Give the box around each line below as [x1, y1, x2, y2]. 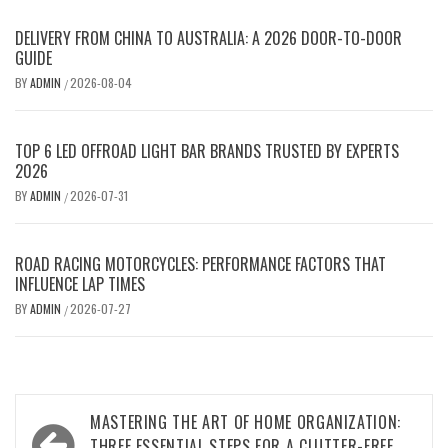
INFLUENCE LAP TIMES [15, 272, 145, 296]
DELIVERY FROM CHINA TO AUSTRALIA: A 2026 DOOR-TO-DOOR [15, 26, 402, 50]
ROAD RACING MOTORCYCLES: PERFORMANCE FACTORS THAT [15, 252, 386, 276]
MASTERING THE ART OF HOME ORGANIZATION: [90, 410, 401, 434]
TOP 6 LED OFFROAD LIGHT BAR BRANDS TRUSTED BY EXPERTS [15, 139, 399, 163]
